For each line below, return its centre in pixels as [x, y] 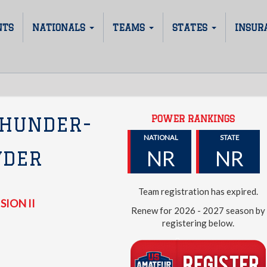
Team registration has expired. [198, 191]
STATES [191, 27]
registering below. [198, 223]
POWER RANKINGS [193, 119]
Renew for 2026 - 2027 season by [198, 210]
